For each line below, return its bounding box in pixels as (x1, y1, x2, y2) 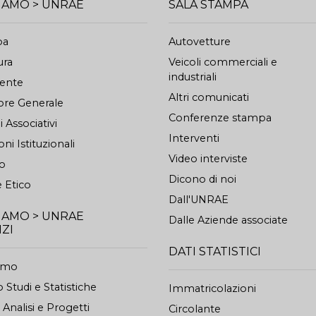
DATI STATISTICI (169, 245, 261, 258)
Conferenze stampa (169, 111, 272, 124)
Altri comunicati (169, 91, 249, 104)
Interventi (169, 132, 219, 145)
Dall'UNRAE (169, 193, 229, 206)
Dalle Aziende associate (169, 214, 288, 226)
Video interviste (169, 152, 248, 165)
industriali (169, 71, 217, 83)
